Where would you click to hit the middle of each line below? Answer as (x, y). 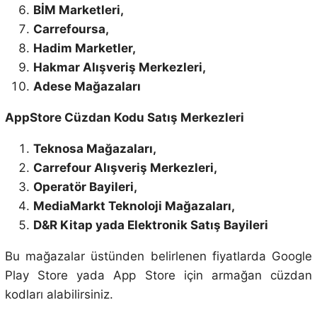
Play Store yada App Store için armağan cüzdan (158, 275)
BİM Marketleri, (78, 10)
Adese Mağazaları (87, 86)
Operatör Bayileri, (85, 186)
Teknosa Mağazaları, (94, 148)
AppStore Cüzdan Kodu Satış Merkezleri (124, 117)
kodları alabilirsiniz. (59, 294)
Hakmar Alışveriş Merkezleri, (119, 67)
